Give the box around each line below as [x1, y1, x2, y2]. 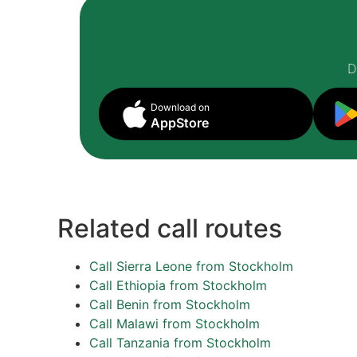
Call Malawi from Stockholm [89, 316, 260, 331]
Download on [151, 101, 210, 113]
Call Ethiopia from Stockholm [89, 277, 267, 293]
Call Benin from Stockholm [89, 296, 250, 312]
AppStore [151, 115, 209, 131]
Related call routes [57, 213, 282, 244]
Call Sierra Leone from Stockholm [89, 258, 293, 274]
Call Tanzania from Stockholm [89, 335, 271, 351]
